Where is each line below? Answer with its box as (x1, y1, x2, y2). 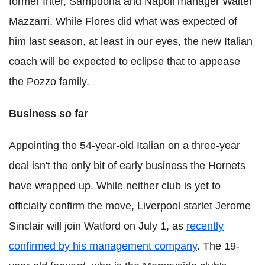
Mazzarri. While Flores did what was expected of (9, 15, 237, 28)
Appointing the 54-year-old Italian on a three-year (9, 140, 240, 152)
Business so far (9, 108, 88, 120)
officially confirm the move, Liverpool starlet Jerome (9, 200, 251, 212)
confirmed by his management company (9, 240, 197, 253)
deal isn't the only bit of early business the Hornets (9, 160, 245, 172)
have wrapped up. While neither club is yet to (9, 180, 221, 192)
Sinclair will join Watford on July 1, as (9, 220, 186, 232)
